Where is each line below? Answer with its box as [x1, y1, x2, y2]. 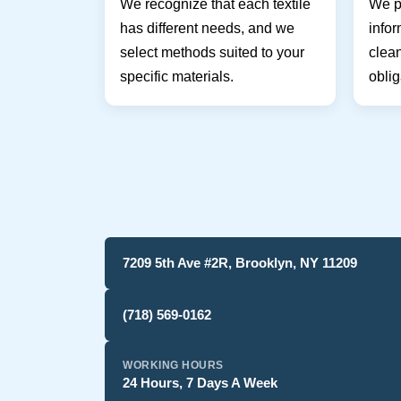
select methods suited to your [120, 44, 304, 60]
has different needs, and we [120, 20, 294, 36]
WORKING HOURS [123, 358, 224, 371]
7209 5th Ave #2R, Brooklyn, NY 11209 [123, 254, 357, 270]
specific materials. [120, 68, 234, 84]
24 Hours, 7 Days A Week [123, 374, 277, 390]
